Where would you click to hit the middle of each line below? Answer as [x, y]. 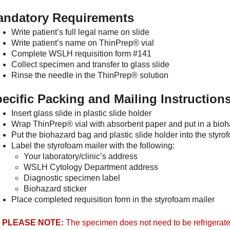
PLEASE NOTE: [33, 223]
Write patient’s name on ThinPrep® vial [83, 43]
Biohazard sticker [55, 189]
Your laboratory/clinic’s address [81, 156]
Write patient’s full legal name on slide [80, 32]
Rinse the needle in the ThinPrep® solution [90, 75]
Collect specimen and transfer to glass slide [90, 64]
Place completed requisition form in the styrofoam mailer [113, 199]
